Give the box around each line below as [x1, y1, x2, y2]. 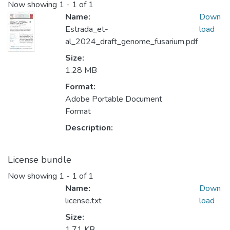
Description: [65, 122, 113, 134]
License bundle [8, 154, 71, 166]
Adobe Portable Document [65, 93, 162, 105]
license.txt [65, 195, 102, 207]
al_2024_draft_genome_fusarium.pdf [65, 36, 198, 48]
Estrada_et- [65, 24, 108, 35]
